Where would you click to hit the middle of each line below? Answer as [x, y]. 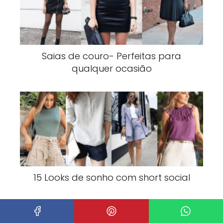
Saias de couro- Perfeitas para [111, 56]
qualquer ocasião [111, 68]
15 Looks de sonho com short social [111, 177]
